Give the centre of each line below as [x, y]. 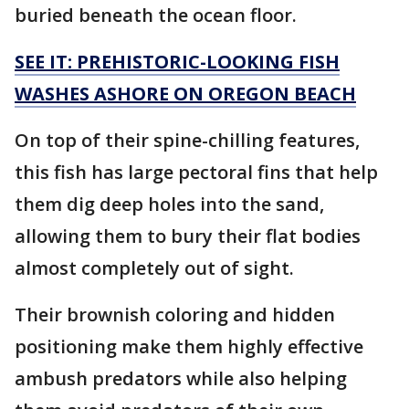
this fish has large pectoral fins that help [196, 172]
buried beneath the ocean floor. [156, 15]
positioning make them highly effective [189, 346]
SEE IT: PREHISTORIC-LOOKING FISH [177, 61]
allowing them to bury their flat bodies [188, 236]
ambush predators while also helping [181, 378]
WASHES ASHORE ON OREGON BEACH [185, 93]
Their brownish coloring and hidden [175, 314]
